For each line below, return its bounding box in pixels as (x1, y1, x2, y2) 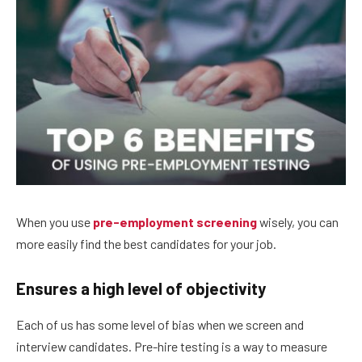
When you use (16, 213, 93, 229)
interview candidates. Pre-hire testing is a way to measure (16, 338, 327, 354)
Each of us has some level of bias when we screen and (16, 316, 304, 332)
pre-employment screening (93, 213, 257, 229)
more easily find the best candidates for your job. (16, 235, 276, 251)
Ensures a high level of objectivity (16, 279, 266, 299)
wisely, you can (257, 213, 339, 229)
